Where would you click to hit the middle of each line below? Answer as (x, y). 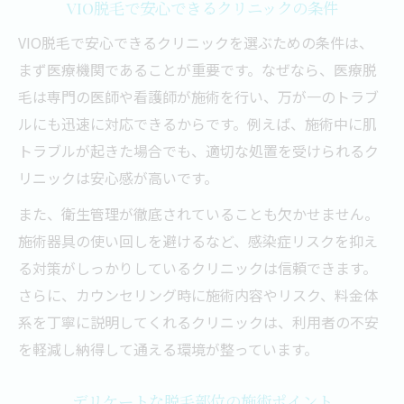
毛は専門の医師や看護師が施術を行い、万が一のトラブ (198, 96)
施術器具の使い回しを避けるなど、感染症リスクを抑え (198, 241)
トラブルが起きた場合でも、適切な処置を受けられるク (198, 151)
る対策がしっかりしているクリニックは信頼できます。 (197, 268)
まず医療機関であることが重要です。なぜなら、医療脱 (197, 69)
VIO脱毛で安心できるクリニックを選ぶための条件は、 (196, 42)
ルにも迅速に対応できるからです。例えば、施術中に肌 (197, 124)
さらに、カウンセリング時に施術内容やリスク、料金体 (198, 295)
